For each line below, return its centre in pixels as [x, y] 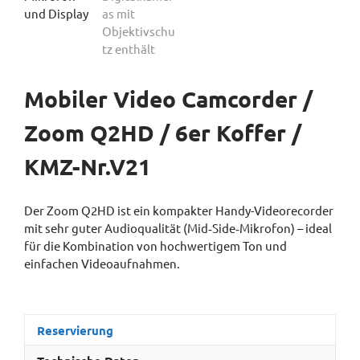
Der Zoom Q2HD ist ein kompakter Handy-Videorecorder [179, 210]
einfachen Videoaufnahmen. [102, 263]
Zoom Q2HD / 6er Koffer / [163, 132]
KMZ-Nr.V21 [88, 166]
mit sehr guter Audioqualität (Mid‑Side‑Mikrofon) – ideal [178, 227]
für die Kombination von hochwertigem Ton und [155, 245]
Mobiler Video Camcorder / [168, 98]
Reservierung [75, 330]
